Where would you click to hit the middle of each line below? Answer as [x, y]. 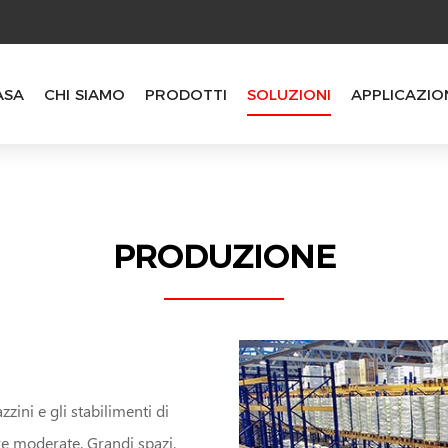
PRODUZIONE [224, 254]
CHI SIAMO [84, 93]
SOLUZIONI [289, 93]
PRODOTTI [186, 93]
